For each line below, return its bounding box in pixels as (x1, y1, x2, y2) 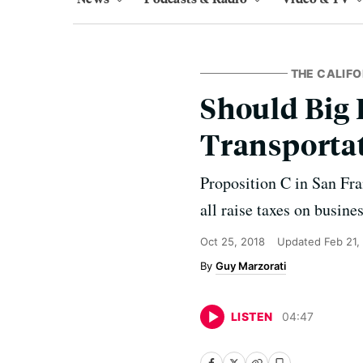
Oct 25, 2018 (200, 235, 265, 248)
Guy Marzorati (216, 259, 286, 272)
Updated (277, 235, 324, 248)
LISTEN (231, 310, 273, 323)
